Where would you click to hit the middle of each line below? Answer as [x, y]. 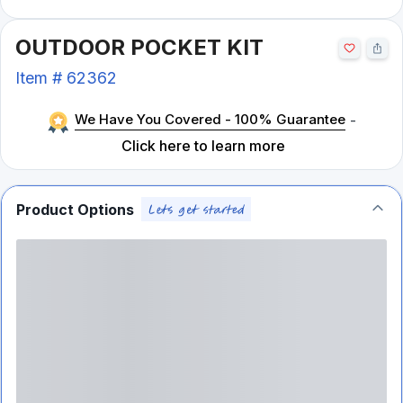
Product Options [75, 209]
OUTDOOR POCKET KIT [139, 47]
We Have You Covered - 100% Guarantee [210, 119]
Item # [41, 78]
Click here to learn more [204, 146]
